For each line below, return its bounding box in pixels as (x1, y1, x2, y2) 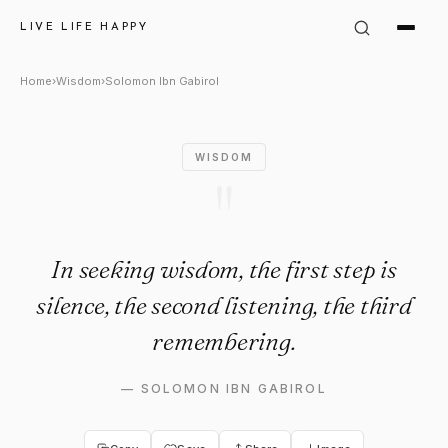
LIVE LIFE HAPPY (20, 21, 149, 33)
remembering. (152, 326, 296, 356)
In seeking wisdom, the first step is (51, 254, 397, 284)
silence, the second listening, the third (36, 290, 412, 320)
